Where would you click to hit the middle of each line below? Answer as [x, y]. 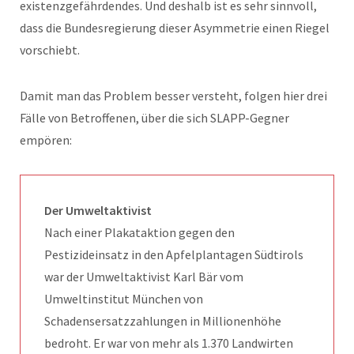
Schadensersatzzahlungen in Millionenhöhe [163, 320]
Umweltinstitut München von [124, 298]
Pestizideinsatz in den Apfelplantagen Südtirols [174, 254]
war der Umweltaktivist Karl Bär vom [144, 276]
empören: [46, 139]
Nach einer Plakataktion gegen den [139, 232]
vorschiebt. [50, 49]
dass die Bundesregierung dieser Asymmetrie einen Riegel [175, 27]
